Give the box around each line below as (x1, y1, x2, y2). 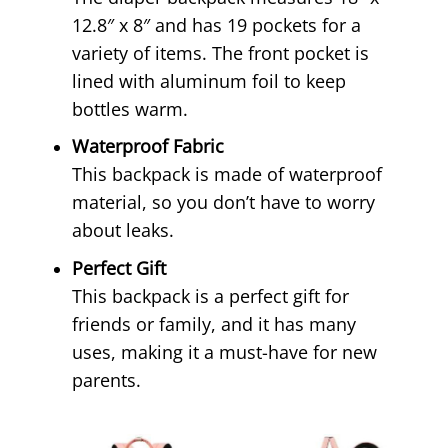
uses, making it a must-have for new (72, 340, 378, 365)
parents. (72, 368, 142, 393)
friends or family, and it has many (72, 312, 357, 337)
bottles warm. (72, 96, 189, 121)
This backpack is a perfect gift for (72, 284, 350, 309)
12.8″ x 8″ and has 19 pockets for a (72, 12, 362, 37)
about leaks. (72, 218, 175, 243)
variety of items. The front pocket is (72, 40, 370, 65)
